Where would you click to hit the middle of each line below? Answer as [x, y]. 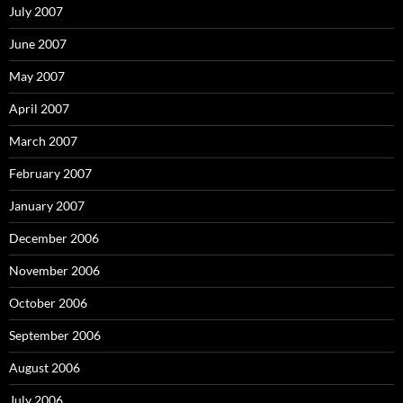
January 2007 [47, 206]
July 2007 [36, 11]
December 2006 [54, 238]
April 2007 [39, 108]
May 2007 [37, 76]
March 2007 [43, 141]
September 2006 [55, 335]
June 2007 [38, 44]
